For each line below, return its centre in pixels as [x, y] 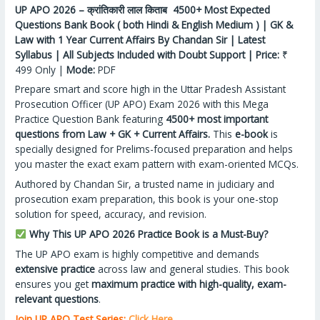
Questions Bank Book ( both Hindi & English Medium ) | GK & [154, 24]
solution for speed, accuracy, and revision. [111, 214]
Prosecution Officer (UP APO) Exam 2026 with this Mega [142, 104]
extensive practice [55, 269]
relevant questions [57, 299]
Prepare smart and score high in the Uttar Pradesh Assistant [151, 89]
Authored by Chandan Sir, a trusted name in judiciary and [145, 184]
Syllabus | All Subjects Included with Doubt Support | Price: [147, 54]
